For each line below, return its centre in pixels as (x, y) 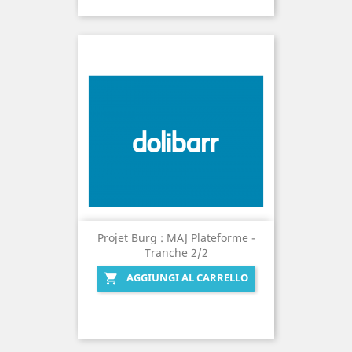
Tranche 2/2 (176, 253)
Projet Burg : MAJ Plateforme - (176, 238)
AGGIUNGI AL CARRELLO (187, 278)
